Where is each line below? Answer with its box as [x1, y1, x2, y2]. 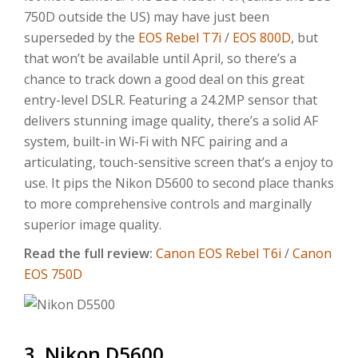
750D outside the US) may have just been [24, 8, 269, 26]
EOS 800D [233, 29, 291, 47]
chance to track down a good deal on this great [24, 70, 304, 89]
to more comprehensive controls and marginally [24, 195, 312, 213]
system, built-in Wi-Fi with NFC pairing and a [24, 133, 288, 151]
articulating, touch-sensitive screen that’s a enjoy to [24, 153, 333, 172]
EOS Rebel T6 [198, 245, 278, 263]
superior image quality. [24, 216, 161, 234]
